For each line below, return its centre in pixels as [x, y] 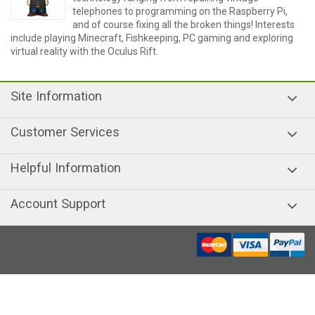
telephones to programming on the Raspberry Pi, [180, 11]
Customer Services [65, 132]
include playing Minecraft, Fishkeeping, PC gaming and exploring [152, 38]
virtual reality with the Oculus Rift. [84, 51]
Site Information [56, 96]
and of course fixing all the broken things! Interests [184, 25]
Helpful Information [66, 168]
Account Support [58, 204]
